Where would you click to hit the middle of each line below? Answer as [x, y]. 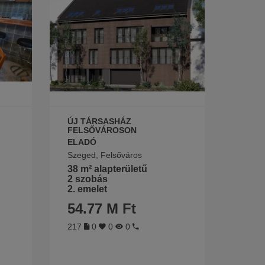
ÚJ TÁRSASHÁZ [99, 122]
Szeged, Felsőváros [104, 155]
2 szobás [87, 179]
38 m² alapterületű [107, 169]
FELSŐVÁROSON [102, 130]
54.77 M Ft [101, 209]
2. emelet [87, 189]
